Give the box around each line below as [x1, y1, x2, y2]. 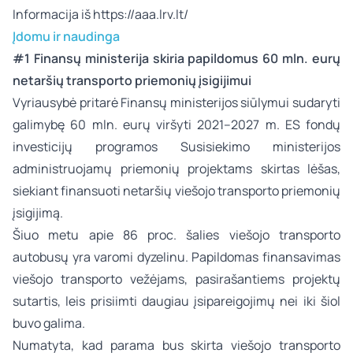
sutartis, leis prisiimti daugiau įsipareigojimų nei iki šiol [13, 292, 340, 310]
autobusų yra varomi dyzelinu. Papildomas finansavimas [13, 248, 340, 266]
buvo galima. [13, 314, 85, 332]
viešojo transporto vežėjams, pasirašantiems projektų [13, 270, 340, 288]
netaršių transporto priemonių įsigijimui [13, 72, 251, 89]
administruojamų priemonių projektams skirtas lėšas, [13, 160, 340, 177]
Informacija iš [13, 6, 93, 23]
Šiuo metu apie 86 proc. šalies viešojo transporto [13, 226, 340, 243]
